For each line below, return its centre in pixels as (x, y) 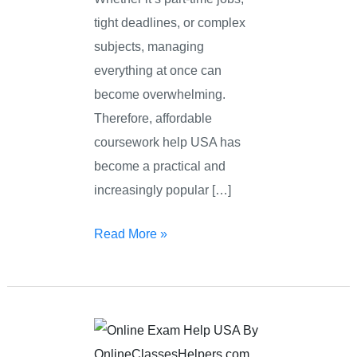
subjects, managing (149, 47)
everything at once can (158, 71)
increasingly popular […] (163, 190)
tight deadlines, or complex (170, 23)
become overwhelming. (160, 94)
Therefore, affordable (153, 118)
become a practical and (160, 166)
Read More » (131, 233)
